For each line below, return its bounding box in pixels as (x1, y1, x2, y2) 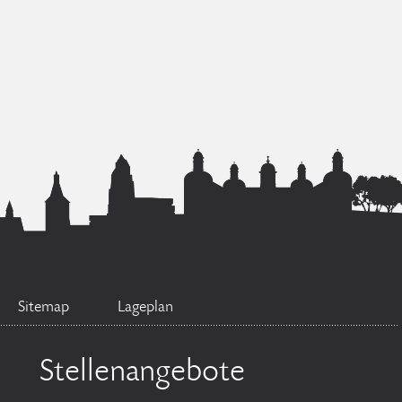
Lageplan (118, 300, 173, 316)
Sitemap (18, 300, 69, 316)
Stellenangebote (39, 357, 245, 389)
